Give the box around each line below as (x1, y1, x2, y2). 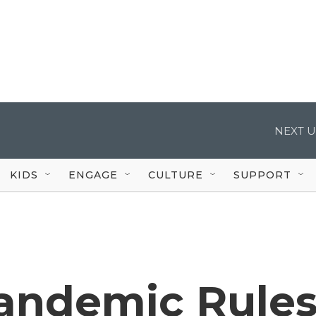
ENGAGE (68, 168, 118, 181)
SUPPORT (233, 168, 291, 181)
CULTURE (148, 168, 203, 181)
